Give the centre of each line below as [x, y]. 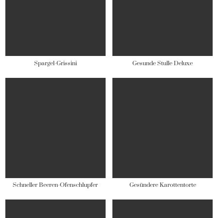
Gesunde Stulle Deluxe [163, 63]
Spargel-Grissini [55, 63]
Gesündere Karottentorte [163, 185]
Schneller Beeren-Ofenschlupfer [55, 185]
